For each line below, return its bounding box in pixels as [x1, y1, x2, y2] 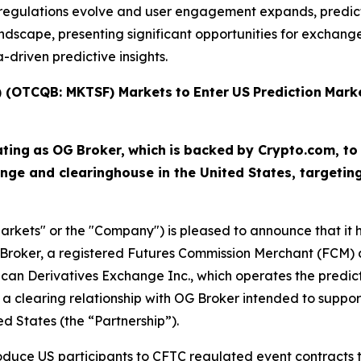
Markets [118, 84, 172, 100]
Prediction [253, 84, 322, 100]
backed [184, 142, 234, 158]
